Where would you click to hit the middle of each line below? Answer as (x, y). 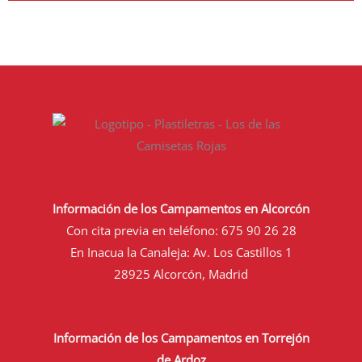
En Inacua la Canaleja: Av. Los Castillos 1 (181, 252)
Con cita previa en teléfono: (143, 230)
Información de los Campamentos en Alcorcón (181, 208)
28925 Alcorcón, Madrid (181, 274)
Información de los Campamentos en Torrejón (181, 337)
